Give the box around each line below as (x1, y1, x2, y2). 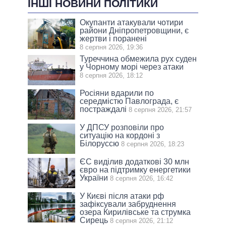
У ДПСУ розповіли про (80, 123, 164, 132)
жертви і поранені (80, 34, 147, 43)
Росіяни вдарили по (80, 89, 154, 98)
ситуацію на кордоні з (80, 131, 160, 140)
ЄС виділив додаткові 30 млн (80, 157, 190, 166)
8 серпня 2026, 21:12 (110, 217, 174, 225)
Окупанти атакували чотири (80, 18, 184, 27)
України (80, 174, 108, 183)
